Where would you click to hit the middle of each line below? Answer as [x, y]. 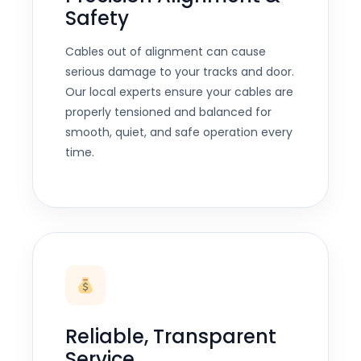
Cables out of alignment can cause [166, 52]
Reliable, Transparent [171, 336]
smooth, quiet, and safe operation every [179, 133]
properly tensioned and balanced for [168, 112]
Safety [97, 19]
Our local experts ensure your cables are [179, 92]
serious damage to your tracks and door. [180, 72]
